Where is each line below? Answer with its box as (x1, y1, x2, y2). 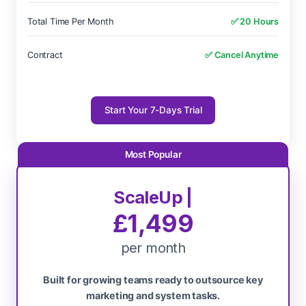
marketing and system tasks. (85, 290, 221, 301)
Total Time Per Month (27, 16, 114, 27)
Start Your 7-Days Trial (104, 105, 202, 115)
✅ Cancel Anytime (204, 50, 279, 60)
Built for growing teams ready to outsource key (43, 274, 263, 286)
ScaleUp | (113, 186, 193, 208)
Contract (27, 50, 63, 60)
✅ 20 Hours (230, 16, 279, 27)
